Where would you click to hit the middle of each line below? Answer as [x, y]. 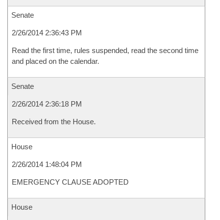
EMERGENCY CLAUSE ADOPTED [70, 182]
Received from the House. [54, 122]
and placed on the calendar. [55, 61]
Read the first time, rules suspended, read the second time [105, 50]
